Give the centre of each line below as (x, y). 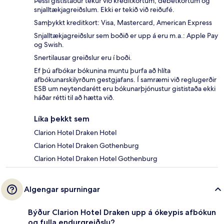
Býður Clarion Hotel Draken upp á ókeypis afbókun (122, 212)
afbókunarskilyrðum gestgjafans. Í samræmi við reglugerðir (125, 79)
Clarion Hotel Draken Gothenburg (86, 145)
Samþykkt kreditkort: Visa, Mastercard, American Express (123, 22)
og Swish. (49, 44)
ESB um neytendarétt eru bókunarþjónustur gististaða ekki (125, 88)
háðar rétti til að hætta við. (74, 97)
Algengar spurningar (62, 189)
